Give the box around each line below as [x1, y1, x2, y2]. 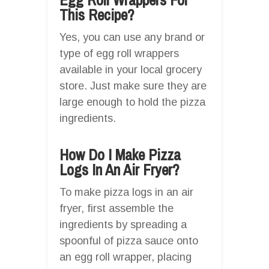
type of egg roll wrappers [59, 47, 179, 59]
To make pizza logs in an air [59, 186, 193, 198]
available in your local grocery [59, 63, 202, 76]
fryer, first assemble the [59, 202, 174, 214]
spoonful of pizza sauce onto [59, 234, 198, 247]
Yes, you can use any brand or [59, 31, 205, 43]
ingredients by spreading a [59, 218, 187, 231]
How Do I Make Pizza [59, 144, 181, 165]
